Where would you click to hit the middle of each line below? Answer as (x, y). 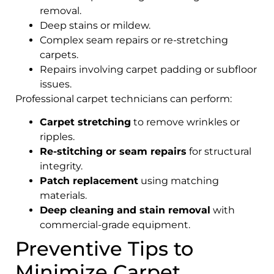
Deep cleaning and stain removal (125, 210)
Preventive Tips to (104, 249)
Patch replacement (89, 181)
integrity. (61, 166)
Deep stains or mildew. (95, 25)
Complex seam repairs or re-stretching (134, 40)
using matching (179, 181)
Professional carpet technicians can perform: (124, 98)
